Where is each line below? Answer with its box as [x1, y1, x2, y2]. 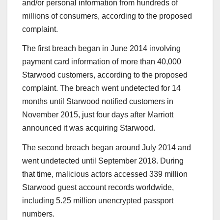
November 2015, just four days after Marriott [22, 110, 173, 119]
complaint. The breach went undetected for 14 [22, 84, 181, 93]
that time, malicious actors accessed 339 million [22, 170, 188, 179]
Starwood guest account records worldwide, [22, 183, 174, 192]
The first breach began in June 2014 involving [22, 44, 181, 53]
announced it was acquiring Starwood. [22, 124, 155, 133]
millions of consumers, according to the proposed [22, 11, 192, 20]
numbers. [22, 210, 55, 219]
